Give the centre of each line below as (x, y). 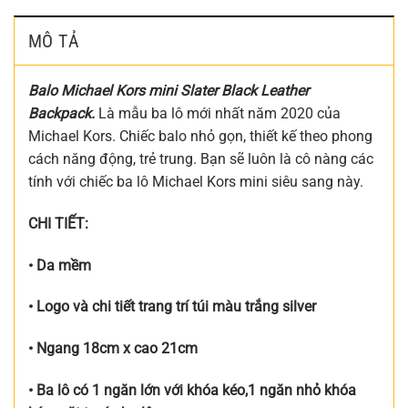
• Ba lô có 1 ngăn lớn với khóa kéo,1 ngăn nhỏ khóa (192, 390)
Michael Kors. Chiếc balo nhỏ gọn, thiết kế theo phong (200, 136)
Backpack (60, 113)
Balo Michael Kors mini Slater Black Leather (168, 90)
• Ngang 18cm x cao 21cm (113, 349)
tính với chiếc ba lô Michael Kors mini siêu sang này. (196, 181)
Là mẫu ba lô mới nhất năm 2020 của (218, 113)
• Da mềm (60, 265)
